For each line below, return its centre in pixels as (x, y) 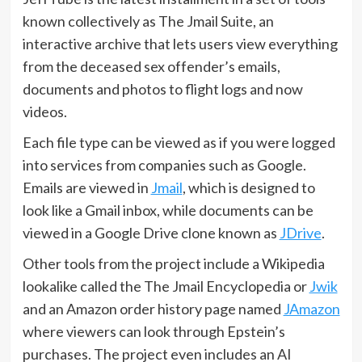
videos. (44, 111)
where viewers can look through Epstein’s (154, 331)
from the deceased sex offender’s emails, (151, 66)
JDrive (300, 232)
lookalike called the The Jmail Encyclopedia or (166, 286)
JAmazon (311, 308)
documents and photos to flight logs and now (162, 88)
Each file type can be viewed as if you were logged (179, 142)
